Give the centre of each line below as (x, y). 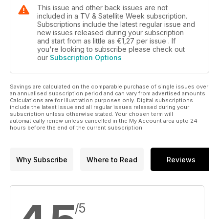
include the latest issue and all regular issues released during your (99, 107)
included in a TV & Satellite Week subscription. (112, 16)
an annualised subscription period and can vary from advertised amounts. (108, 94)
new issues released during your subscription (110, 33)
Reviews (181, 159)
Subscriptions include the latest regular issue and (116, 24)
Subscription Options (86, 58)
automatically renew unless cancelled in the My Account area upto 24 (104, 121)
